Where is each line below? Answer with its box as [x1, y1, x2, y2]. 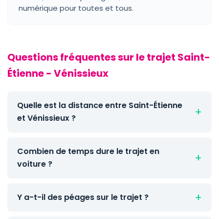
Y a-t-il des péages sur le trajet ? [17, 192, 149, 203]
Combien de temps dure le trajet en [17, 146, 159, 157]
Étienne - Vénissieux [7, 66, 109, 80]
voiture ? [17, 158, 52, 170]
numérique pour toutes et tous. [19, 3, 133, 13]
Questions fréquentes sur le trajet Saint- [7, 50, 210, 64]
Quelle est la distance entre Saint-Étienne [17, 100, 182, 111]
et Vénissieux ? [17, 112, 76, 124]
